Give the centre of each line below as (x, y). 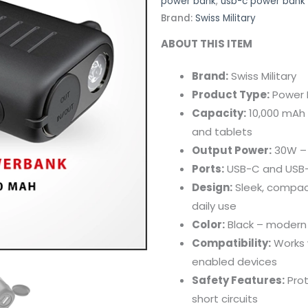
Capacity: (219, 113)
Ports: (208, 168)
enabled (214, 261)
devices (257, 261)
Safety (211, 280)
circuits (240, 298)
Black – (247, 224)
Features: (258, 280)
